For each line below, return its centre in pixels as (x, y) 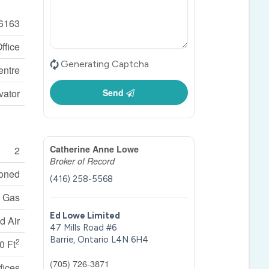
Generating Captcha (105, 64)
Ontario (93, 239)
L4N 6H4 (130, 239)
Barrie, (64, 239)
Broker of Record (83, 161)
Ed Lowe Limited (85, 215)
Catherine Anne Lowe (95, 149)
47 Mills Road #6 (83, 227)
